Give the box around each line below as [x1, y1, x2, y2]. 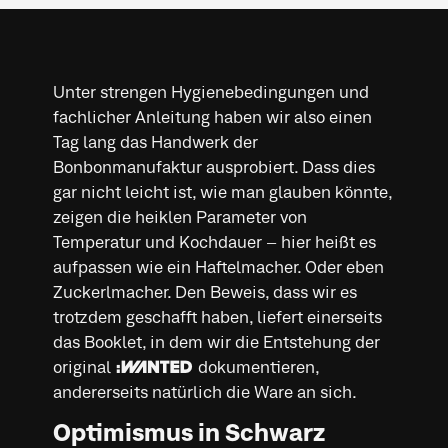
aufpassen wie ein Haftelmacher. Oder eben [52, 260, 384, 276]
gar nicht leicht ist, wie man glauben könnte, [52, 185, 392, 201]
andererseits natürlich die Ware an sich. [52, 385, 357, 401]
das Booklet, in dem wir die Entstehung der [52, 335, 380, 351]
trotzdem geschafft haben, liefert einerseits [52, 310, 382, 326]
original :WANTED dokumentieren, [52, 360, 319, 376]
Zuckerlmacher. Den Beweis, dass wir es [52, 285, 357, 301]
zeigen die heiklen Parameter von [52, 210, 307, 226]
